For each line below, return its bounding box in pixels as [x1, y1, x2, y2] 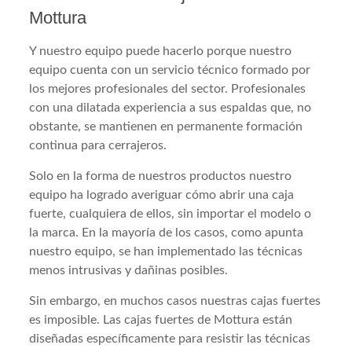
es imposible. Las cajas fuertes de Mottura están [29, 313, 293, 326]
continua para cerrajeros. [29, 138, 167, 152]
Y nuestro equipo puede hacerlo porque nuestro [29, 44, 292, 57]
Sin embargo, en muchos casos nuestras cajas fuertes [29, 294, 321, 307]
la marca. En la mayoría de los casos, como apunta [29, 225, 304, 239]
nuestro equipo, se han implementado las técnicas [29, 244, 303, 258]
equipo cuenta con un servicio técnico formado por [29, 63, 311, 76]
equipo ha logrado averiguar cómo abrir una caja [29, 188, 295, 201]
